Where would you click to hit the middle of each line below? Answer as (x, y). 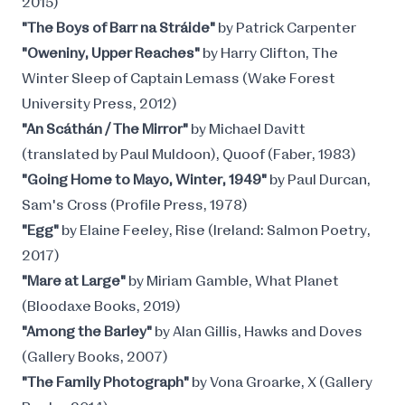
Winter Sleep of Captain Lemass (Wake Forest (179, 79)
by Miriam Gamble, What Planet (234, 281)
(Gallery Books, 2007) (95, 357)
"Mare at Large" (75, 281)
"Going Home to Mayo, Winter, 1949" (146, 180)
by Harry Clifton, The (270, 53)
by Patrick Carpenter (287, 28)
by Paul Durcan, (320, 180)
